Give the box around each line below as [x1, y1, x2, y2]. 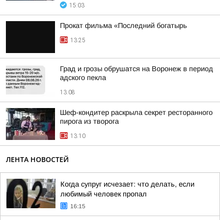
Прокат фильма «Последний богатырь [60, 22, 187, 29]
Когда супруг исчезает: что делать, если [60, 180, 194, 188]
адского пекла [60, 74, 106, 82]
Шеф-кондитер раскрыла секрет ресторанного [60, 109, 213, 116]
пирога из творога [60, 117, 119, 125]
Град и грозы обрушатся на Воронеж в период [60, 65, 213, 73]
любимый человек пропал [60, 190, 147, 198]
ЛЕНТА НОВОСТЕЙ [6, 155, 69, 164]
